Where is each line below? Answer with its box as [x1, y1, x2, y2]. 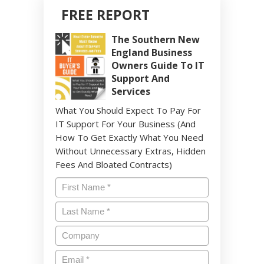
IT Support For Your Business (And [55, 118, 196, 130]
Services [111, 85, 150, 98]
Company [55, 225, 103, 239]
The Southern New [111, 33, 200, 47]
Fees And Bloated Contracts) [55, 159, 172, 171]
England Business [111, 46, 192, 60]
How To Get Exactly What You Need [55, 131, 203, 144]
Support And [111, 72, 170, 85]
